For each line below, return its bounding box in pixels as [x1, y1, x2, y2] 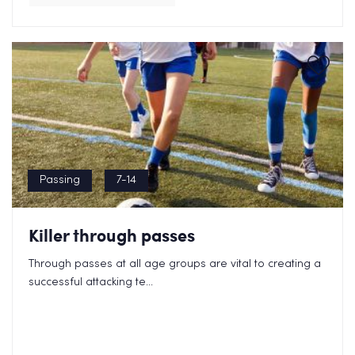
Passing [40, 175, 80, 185]
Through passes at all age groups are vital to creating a [29, 259, 321, 269]
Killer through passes [29, 223, 195, 247]
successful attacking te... [29, 277, 153, 288]
